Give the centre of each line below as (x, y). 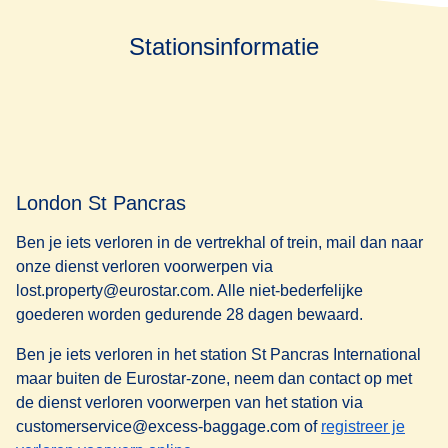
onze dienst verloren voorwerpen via (144, 267)
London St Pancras (101, 203)
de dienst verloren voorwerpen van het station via (189, 403)
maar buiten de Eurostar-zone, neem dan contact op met (214, 379)
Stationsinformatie (224, 47)
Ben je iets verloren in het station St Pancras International (218, 355)
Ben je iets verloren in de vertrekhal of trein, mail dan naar (219, 243)
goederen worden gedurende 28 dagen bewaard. (189, 315)
